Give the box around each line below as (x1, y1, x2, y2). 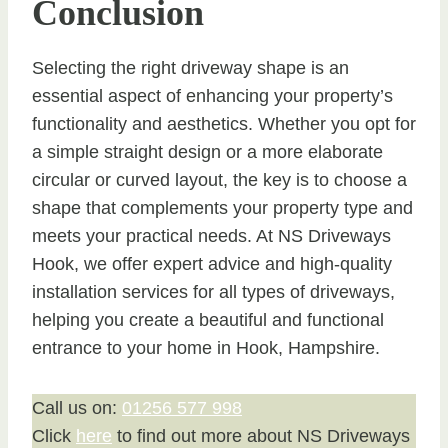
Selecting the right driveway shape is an (32, 57, 349, 78)
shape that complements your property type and (32, 197, 413, 218)
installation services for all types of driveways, (32, 281, 395, 302)
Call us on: (32, 397, 122, 418)
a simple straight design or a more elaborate (32, 141, 383, 162)
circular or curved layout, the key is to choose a (32, 169, 407, 190)
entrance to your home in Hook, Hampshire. (32, 337, 380, 358)
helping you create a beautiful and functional (32, 309, 384, 330)
